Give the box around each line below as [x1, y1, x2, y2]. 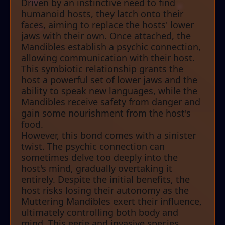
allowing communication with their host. [21, 52, 195, 64]
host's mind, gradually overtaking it [21, 162, 172, 175]
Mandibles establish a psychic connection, [21, 41, 201, 53]
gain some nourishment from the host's [21, 107, 191, 120]
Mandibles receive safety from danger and [21, 96, 200, 108]
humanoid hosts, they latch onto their [21, 8, 183, 20]
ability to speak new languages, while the [21, 85, 197, 97]
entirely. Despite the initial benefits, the [21, 173, 190, 186]
